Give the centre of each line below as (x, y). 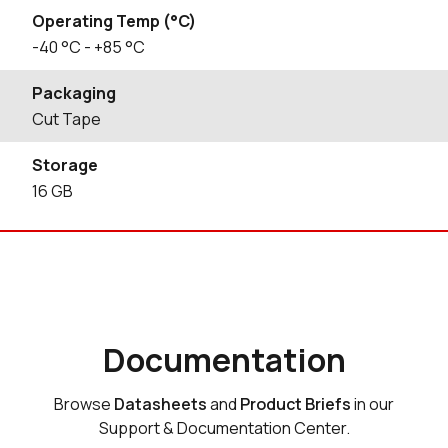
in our (372, 404)
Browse (84, 404)
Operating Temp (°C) (114, 21)
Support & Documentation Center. (224, 428)
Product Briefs (295, 404)
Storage (65, 165)
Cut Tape (66, 119)
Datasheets (160, 404)
